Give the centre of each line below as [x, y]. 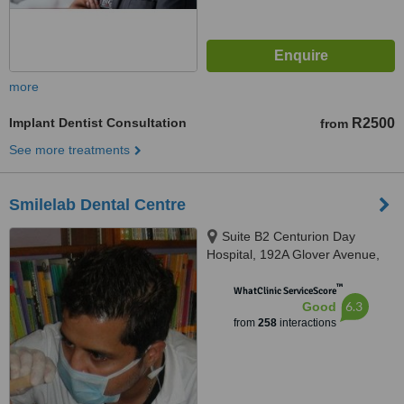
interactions [306, 323]
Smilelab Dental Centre [97, 205]
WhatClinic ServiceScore [285, 291]
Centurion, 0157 [252, 272]
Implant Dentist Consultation [98, 123]
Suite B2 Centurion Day [289, 236]
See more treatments [69, 150]
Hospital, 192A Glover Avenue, [293, 254]
